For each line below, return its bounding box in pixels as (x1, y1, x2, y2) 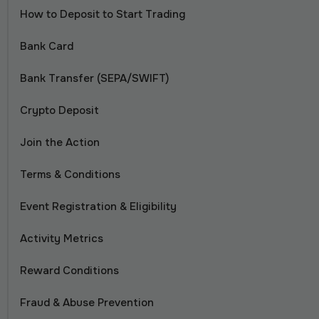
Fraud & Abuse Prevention (20, 296, 154, 310)
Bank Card (20, 39, 76, 53)
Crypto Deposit (20, 103, 99, 117)
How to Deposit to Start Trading (20, 7, 185, 21)
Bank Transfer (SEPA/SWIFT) (20, 71, 169, 85)
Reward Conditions (20, 263, 119, 278)
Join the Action (20, 135, 100, 150)
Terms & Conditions (20, 167, 120, 182)
